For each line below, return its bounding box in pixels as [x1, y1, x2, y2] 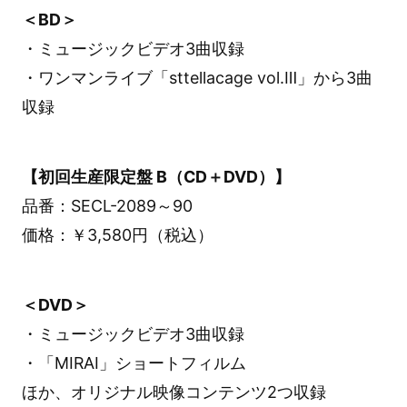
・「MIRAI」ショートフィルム [21, 352, 246, 372]
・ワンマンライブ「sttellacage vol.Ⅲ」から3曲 [21, 67, 372, 87]
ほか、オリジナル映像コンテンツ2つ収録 [21, 382, 326, 402]
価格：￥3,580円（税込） [21, 224, 213, 244]
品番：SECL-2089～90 [21, 195, 193, 215]
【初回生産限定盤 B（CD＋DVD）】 [21, 166, 291, 186]
